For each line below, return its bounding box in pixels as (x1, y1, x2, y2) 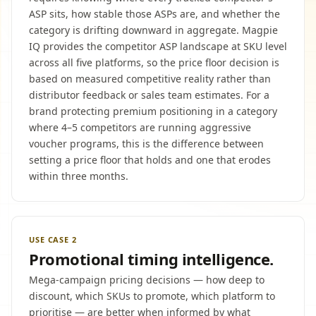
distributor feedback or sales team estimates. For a (29, 88, 269, 102)
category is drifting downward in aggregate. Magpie (29, 23, 278, 37)
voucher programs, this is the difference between (29, 137, 264, 150)
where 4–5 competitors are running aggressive (29, 121, 251, 134)
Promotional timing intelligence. (29, 248, 274, 269)
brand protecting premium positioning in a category (29, 104, 277, 118)
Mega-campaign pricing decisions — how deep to (29, 273, 265, 286)
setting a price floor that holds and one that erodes (29, 153, 271, 166)
